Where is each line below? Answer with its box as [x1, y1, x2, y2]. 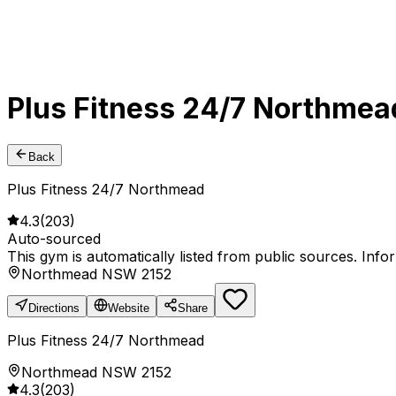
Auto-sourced [7, 230, 101, 248]
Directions [28, 301, 80, 316]
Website [108, 301, 149, 316]
